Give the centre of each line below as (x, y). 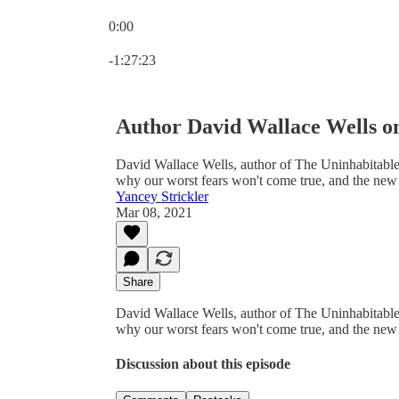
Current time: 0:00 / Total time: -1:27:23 (220, 41)
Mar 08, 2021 (154, 212)
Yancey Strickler (162, 196)
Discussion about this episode (203, 364)
